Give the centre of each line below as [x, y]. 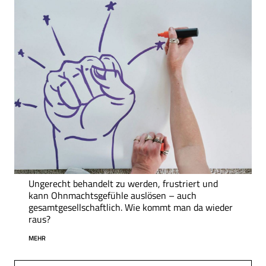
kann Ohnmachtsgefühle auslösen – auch [113, 196]
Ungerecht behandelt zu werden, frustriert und [123, 184]
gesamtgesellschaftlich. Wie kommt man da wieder [131, 208]
